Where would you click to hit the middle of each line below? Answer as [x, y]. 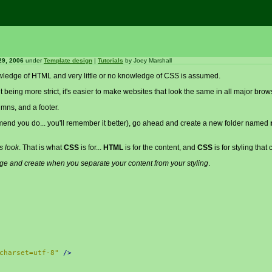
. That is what [41, 148]
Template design [68, 60]
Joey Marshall [153, 60]
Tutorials [110, 60]
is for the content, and [160, 148]
